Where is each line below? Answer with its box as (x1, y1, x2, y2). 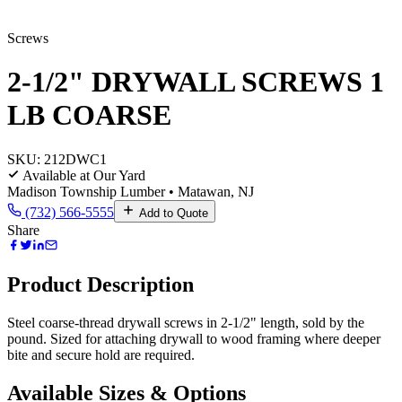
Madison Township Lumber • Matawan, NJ (7, 183, 254, 199)
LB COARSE (7, 99, 171, 132)
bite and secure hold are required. (7, 346, 195, 363)
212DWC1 (44, 151, 107, 167)
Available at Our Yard (20, 167, 145, 183)
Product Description (7, 272, 194, 296)
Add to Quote (135, 205, 208, 220)
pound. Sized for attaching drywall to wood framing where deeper (7, 330, 380, 346)
